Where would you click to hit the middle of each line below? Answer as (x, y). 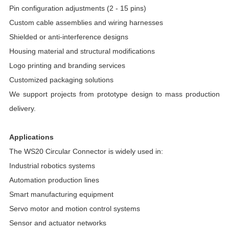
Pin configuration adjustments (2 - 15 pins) (77, 8)
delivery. (22, 108)
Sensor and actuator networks (58, 223)
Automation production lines (54, 180)
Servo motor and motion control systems (74, 208)
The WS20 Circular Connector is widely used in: (86, 151)
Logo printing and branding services (67, 65)
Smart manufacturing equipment (61, 194)
